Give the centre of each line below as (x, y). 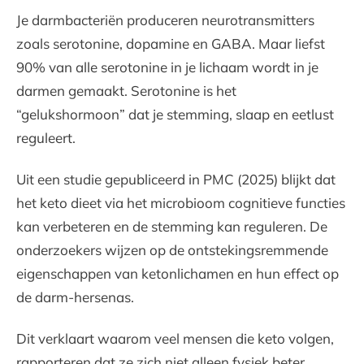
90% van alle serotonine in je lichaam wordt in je (167, 67)
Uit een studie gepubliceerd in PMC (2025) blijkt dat (176, 180)
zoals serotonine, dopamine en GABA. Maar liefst (171, 44)
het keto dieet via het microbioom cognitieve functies (181, 203)
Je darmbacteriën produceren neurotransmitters (165, 20)
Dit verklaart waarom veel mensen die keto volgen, (175, 339)
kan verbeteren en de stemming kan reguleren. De (172, 227)
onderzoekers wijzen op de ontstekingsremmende (172, 250)
